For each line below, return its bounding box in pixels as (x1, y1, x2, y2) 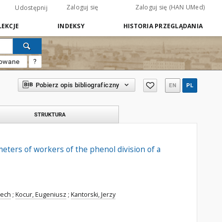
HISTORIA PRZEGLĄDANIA (123, 22, 203, 30)
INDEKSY (57, 22, 85, 30)
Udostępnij (15, 3, 48, 12)
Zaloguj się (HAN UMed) (135, 3, 205, 11)
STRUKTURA (34, 111, 65, 118)
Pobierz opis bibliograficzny (35, 81, 119, 89)
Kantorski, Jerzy (71, 190, 115, 199)
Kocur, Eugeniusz (15, 190, 66, 199)
